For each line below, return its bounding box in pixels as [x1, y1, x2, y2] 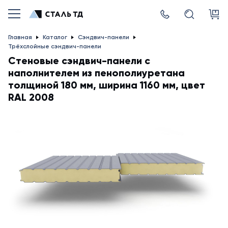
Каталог [43, 34, 67, 41]
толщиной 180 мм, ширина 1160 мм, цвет [8, 79, 205, 91]
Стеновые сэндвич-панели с [8, 54, 150, 67]
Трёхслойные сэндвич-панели [8, 43, 101, 50]
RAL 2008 [8, 91, 56, 103]
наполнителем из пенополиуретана [8, 67, 185, 79]
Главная [8, 34, 32, 41]
